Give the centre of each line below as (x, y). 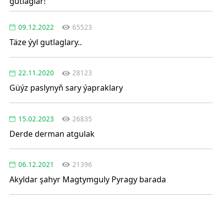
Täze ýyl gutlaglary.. (45, 42)
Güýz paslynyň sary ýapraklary (66, 88)
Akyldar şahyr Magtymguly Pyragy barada (87, 179)
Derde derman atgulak (52, 134)
